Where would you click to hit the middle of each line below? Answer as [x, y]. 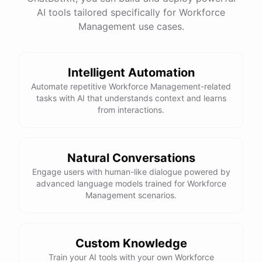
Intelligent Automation [131, 73]
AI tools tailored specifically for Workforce [131, 12]
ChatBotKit [84, 38]
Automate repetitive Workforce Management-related [131, 86]
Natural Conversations [131, 158]
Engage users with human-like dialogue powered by [131, 172]
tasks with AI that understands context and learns [131, 98]
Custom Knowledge [131, 243]
